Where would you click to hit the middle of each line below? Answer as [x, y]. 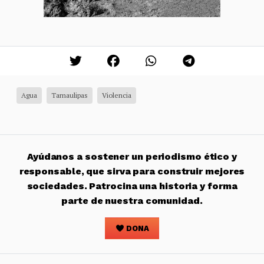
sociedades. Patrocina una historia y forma [132, 186]
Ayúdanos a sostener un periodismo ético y [132, 157]
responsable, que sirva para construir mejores [132, 171]
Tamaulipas [70, 95]
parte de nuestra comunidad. [132, 201]
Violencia [117, 95]
